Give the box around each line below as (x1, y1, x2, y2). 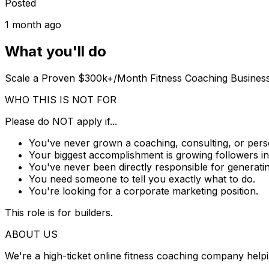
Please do (5, 115, 52, 127)
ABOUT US (5, 228, 58, 240)
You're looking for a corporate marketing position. (29, 184, 258, 197)
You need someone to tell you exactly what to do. (29, 172, 255, 185)
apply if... (74, 115, 117, 127)
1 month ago (5, 18, 61, 31)
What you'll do (5, 42, 106, 60)
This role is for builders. (5, 206, 113, 219)
